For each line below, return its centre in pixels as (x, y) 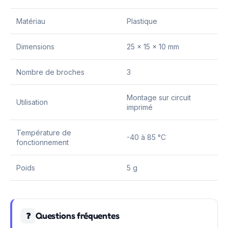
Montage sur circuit (159, 97)
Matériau (31, 21)
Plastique (142, 21)
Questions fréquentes (78, 216)
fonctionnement (42, 142)
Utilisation (32, 102)
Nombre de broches (50, 72)
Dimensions (35, 47)
